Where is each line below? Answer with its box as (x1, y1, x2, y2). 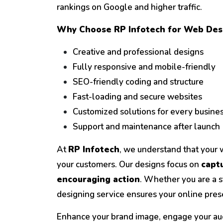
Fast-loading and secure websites (73, 91, 202, 103)
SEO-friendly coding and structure (73, 76, 204, 88)
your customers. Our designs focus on (57, 159, 201, 171)
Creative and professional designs (73, 46, 204, 58)
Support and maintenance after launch (73, 121, 220, 133)
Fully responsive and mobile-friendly (73, 61, 216, 73)
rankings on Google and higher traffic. (57, 1, 202, 13)
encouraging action (57, 174, 140, 186)
